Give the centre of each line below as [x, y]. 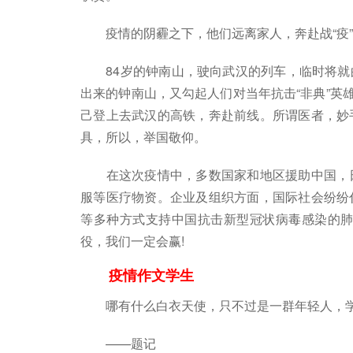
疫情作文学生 [137, 275]
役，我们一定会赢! [132, 240]
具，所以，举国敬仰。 [143, 136]
